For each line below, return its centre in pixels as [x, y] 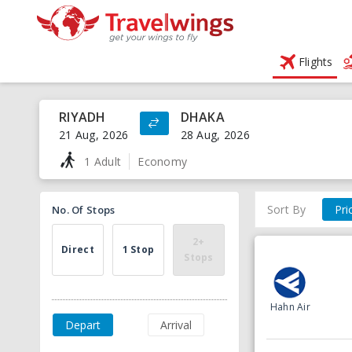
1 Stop [138, 249]
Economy [163, 161]
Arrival [176, 325]
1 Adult [103, 161]
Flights [315, 62]
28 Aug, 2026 [215, 135]
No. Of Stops [84, 210]
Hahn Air [290, 307]
